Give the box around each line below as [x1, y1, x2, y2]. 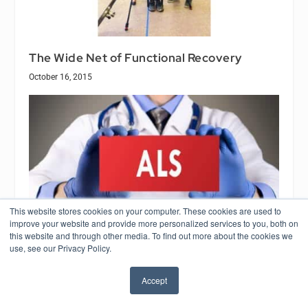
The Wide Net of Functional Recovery [29, 49, 242, 65]
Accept [141, 274, 167, 286]
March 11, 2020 [29, 280, 87, 290]
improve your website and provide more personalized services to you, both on [10, 217, 298, 229]
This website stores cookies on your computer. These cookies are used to [10, 205, 281, 217]
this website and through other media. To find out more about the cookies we [10, 230, 293, 241]
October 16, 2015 [29, 71, 93, 82]
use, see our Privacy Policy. [10, 242, 111, 254]
